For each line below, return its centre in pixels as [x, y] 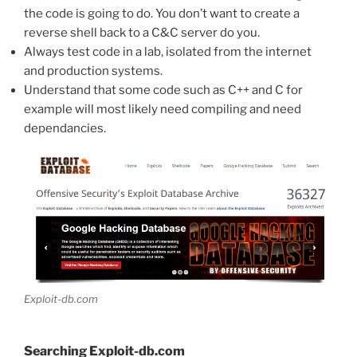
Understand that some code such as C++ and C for [163, 90]
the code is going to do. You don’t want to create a [162, 13]
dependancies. [65, 128]
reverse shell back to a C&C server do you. [142, 32]
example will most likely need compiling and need [163, 109]
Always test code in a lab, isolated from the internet [168, 51]
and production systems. [93, 71]
